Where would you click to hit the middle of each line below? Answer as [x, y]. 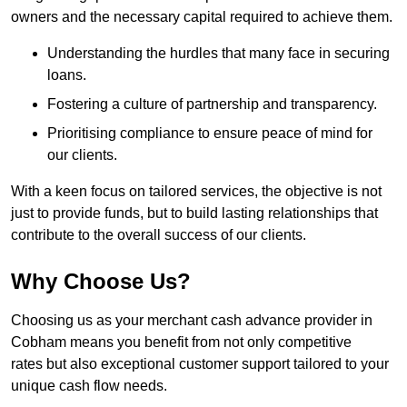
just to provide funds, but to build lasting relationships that [194, 213]
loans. [67, 75]
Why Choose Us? [101, 282]
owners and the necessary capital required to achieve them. [202, 17]
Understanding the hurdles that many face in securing [218, 54]
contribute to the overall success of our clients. [159, 235]
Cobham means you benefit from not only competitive [181, 342]
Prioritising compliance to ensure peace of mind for [210, 134]
